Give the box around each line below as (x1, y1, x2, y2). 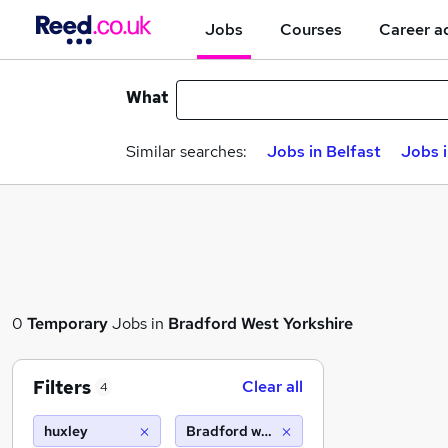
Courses (280, 18, 342, 40)
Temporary (27, 313, 108, 334)
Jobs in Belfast (267, 141, 381, 162)
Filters (33, 375, 91, 399)
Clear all (242, 376, 303, 397)
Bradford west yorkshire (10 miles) (186, 422, 415, 440)
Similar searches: (126, 141, 247, 162)
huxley (44, 422, 88, 440)
